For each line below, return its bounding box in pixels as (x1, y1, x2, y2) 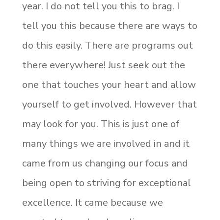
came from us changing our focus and (22, 157, 188, 170)
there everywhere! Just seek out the (22, 58, 185, 72)
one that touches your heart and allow (22, 78, 196, 91)
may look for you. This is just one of (22, 117, 179, 131)
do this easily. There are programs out (22, 39, 193, 52)
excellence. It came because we (22, 196, 163, 209)
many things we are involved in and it (22, 137, 190, 150)
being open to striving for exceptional (22, 176, 191, 190)
